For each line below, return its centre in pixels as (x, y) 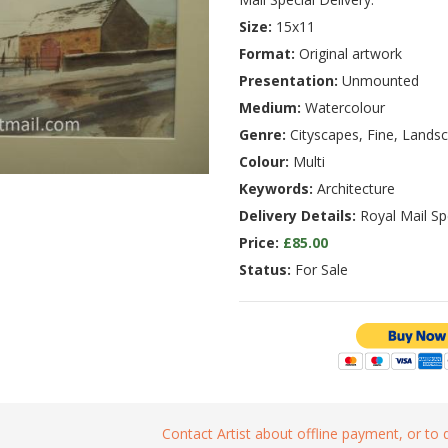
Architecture (354, 189)
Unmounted (378, 81)
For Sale (319, 270)
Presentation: (288, 81)
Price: (259, 243)
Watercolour (343, 108)
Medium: (270, 108)
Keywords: (276, 189)
